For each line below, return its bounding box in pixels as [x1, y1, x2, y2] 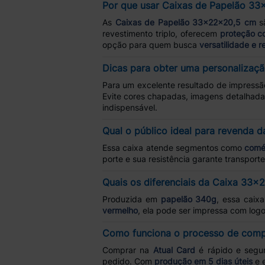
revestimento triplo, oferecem [102, 28, 220, 39]
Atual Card [153, 245, 195, 256]
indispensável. [102, 102, 157, 113]
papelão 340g [160, 193, 217, 204]
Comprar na [102, 245, 153, 256]
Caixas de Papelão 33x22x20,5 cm [115, 17, 256, 28]
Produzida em [102, 193, 161, 204]
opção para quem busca [102, 40, 199, 50]
